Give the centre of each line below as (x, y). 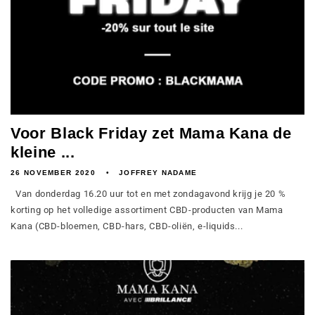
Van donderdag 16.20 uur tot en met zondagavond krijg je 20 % (148, 194)
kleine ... (43, 152)
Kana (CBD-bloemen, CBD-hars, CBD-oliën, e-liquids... (127, 226)
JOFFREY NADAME (158, 173)
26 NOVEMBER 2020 (53, 173)
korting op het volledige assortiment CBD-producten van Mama (147, 210)
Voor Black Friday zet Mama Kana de (151, 133)
